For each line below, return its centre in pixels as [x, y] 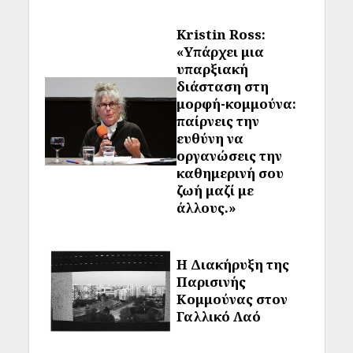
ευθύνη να [210, 138]
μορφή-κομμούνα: [236, 103]
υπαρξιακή [212, 69]
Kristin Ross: [221, 34]
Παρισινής [211, 281]
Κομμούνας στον [232, 299]
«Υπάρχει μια [220, 51]
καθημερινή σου [230, 173]
